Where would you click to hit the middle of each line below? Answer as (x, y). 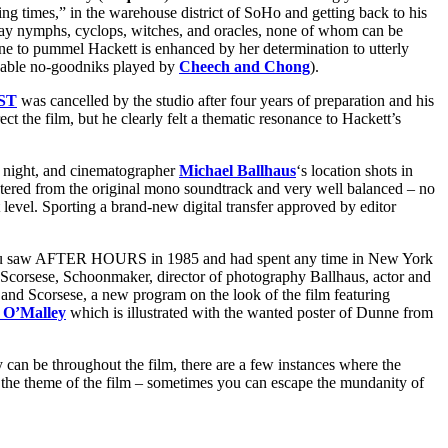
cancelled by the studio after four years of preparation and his (242, 101)
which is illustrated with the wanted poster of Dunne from (249, 313)
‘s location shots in (354, 171)
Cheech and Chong (244, 67)
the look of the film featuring (298, 295)
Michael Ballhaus (237, 171)
